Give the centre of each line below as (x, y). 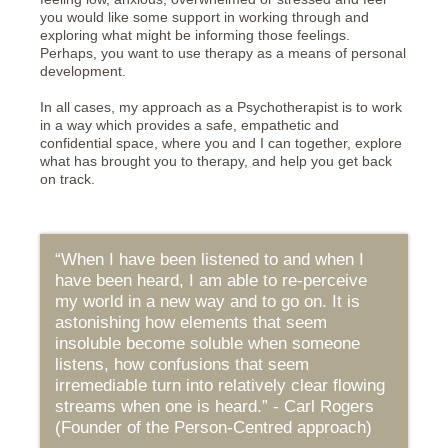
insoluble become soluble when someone (207, 343)
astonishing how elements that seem (191, 322)
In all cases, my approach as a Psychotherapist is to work (221, 107)
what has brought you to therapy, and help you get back (216, 161)
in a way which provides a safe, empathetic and (189, 125)
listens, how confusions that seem (182, 364)
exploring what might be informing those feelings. (195, 35)
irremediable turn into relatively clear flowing (220, 385)
